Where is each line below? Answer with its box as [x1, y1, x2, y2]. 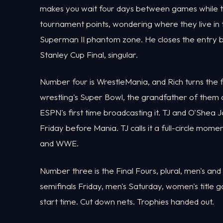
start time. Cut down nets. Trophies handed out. [40, 196, 214, 207]
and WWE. [40, 138, 79, 149]
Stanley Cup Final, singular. [40, 49, 138, 60]
